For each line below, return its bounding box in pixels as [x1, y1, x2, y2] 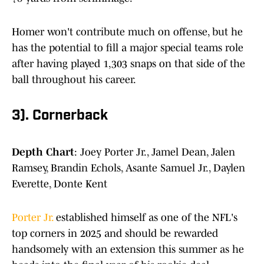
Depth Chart [12, 146, 74, 159]
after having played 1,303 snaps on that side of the [12, 58, 245, 70]
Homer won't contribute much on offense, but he [12, 26, 243, 38]
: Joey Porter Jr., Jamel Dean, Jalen [74, 146, 235, 159]
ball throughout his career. [12, 74, 136, 86]
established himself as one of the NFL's [53, 212, 237, 224]
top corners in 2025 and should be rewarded [12, 227, 218, 240]
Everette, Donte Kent [12, 178, 107, 190]
